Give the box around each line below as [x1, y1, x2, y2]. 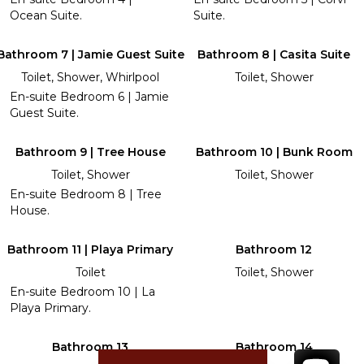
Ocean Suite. [10, 7, 82, 23]
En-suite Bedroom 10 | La [10, 284, 155, 299]
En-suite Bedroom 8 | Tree [10, 186, 162, 201]
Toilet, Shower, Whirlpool [21, 69, 159, 84]
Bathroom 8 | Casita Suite [197, 46, 350, 62]
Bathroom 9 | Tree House [15, 144, 166, 159]
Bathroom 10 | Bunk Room [195, 144, 353, 159]
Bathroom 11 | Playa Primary [7, 241, 173, 257]
